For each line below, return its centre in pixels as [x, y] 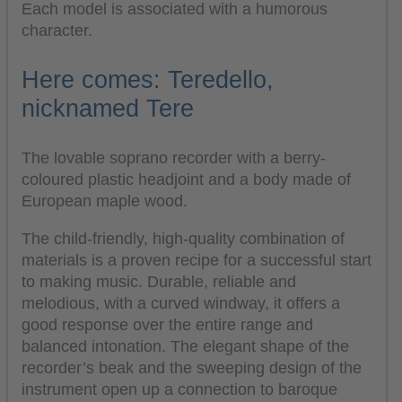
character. [57, 30]
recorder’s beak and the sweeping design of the [192, 367]
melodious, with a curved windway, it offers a [181, 303]
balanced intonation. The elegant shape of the [185, 346]
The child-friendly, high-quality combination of [183, 238]
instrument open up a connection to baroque [179, 389]
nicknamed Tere [108, 109]
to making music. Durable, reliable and [159, 281]
